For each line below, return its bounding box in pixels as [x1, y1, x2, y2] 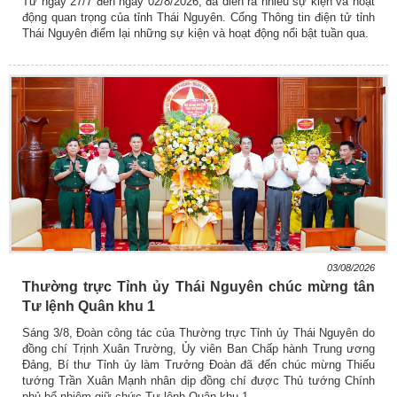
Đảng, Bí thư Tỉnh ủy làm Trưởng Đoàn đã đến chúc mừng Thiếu [22, 357, 375, 371]
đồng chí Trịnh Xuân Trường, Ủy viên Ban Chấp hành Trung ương [22, 341, 375, 355]
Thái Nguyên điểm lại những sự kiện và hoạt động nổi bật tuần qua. [22, 27, 369, 41]
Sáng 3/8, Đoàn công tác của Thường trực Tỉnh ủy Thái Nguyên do [22, 325, 375, 339]
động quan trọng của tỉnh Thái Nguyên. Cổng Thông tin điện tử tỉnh [22, 11, 375, 25]
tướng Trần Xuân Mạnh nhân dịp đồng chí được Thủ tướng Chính [22, 373, 375, 387]
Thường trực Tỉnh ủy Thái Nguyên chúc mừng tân [22, 278, 375, 294]
